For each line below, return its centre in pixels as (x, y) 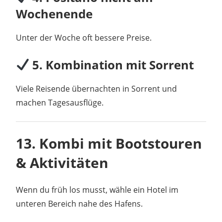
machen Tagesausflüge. (60, 103)
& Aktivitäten (62, 163)
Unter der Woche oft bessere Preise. (84, 38)
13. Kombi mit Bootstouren (109, 143)
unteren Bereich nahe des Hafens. (79, 204)
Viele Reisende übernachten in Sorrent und (96, 89)
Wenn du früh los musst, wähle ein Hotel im (97, 190)
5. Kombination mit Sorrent (112, 65)
